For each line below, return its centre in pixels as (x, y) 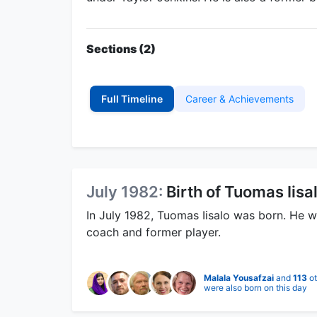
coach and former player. (154, 232)
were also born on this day (255, 287)
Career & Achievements (240, 98)
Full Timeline (132, 98)
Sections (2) (121, 48)
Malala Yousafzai (239, 277)
